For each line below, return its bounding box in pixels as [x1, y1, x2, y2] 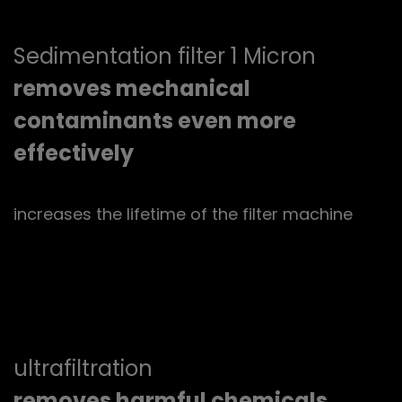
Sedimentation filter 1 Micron [13, 40, 316, 71]
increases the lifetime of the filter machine [13, 202, 353, 225]
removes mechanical [13, 73, 250, 103]
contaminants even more [13, 105, 296, 135]
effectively [13, 137, 134, 168]
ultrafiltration [13, 353, 153, 383]
